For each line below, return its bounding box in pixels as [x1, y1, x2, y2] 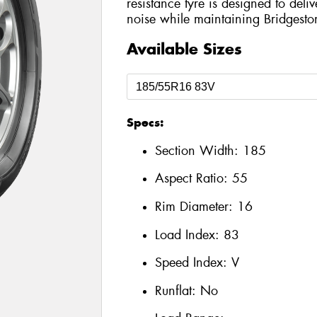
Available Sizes [126, 39, 242, 59]
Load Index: [154, 226, 224, 243]
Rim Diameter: [154, 197, 237, 215]
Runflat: [154, 282, 200, 299]
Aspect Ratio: [154, 170, 232, 188]
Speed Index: [154, 254, 231, 272]
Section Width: [154, 142, 243, 159]
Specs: [126, 115, 163, 131]
